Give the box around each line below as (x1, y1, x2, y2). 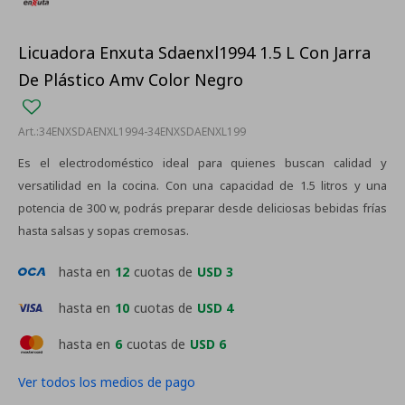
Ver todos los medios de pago (18, 373, 195, 391)
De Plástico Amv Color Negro (18, 69, 243, 90)
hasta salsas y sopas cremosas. (18, 222, 189, 239)
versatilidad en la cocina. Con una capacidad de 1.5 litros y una (18, 177, 387, 193)
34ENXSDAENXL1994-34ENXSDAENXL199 (39, 124, 246, 139)
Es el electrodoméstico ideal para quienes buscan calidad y (18, 155, 387, 171)
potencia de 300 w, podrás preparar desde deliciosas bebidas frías (18, 200, 387, 216)
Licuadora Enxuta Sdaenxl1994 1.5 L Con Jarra (18, 42, 371, 63)
